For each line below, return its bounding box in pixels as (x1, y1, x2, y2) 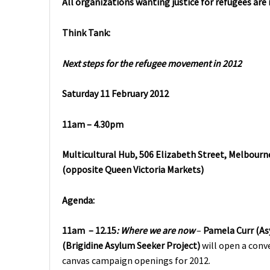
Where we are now (121, 224, 195, 237)
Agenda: (62, 193, 95, 206)
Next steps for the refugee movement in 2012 (62, 57, 242, 69)
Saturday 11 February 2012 (62, 87, 169, 100)
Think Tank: (62, 26, 110, 39)
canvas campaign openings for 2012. (62, 254, 210, 267)
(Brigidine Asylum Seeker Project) (62, 239, 200, 252)
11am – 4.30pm (62, 118, 124, 130)
